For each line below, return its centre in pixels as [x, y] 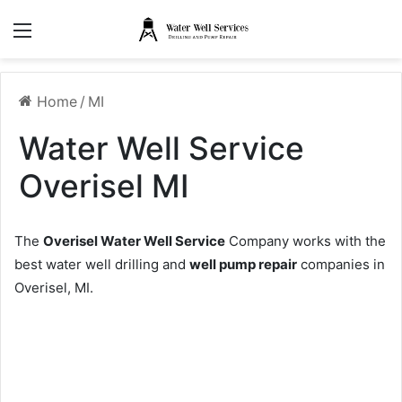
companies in [341, 265]
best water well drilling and [102, 265]
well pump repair [243, 265]
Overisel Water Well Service [134, 241]
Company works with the [306, 241]
